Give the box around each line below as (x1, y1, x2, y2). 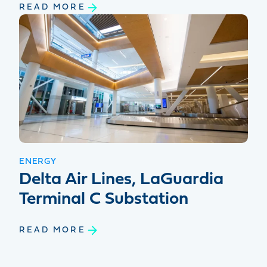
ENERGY (19, 157, 57, 167)
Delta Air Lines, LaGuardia (19, 171, 223, 189)
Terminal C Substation (19, 191, 188, 209)
